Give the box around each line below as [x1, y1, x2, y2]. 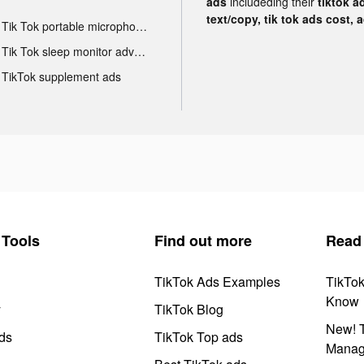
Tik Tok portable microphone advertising [135, 17, 147, 34]
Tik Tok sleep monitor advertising [133, 42, 145, 59]
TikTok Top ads [154, 327, 243, 346]
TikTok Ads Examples [154, 271, 280, 291]
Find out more [154, 229, 252, 251]
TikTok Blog [154, 299, 223, 318]
